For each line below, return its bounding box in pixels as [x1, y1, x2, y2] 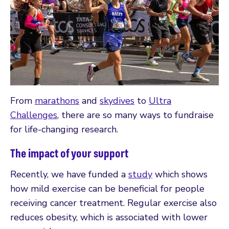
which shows [152, 168, 208, 180]
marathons [35, 94, 79, 107]
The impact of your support [10, 145, 128, 161]
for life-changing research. [10, 123, 118, 135]
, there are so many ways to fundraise [57, 108, 214, 121]
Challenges [10, 108, 57, 121]
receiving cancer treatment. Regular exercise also [10, 196, 217, 209]
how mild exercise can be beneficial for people [10, 182, 204, 195]
